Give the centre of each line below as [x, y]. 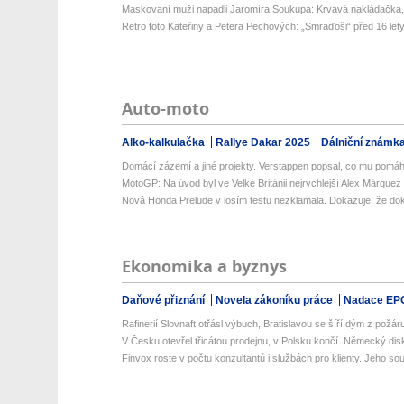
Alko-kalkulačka [164, 142]
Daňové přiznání [164, 300]
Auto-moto [165, 109]
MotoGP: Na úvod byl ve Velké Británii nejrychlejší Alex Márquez [261, 183]
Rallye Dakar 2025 [264, 142]
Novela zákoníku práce [275, 300]
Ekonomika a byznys [204, 266]
